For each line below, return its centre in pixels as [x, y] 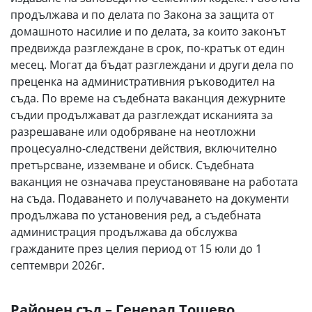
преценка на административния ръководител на [143, 81]
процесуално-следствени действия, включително [144, 148]
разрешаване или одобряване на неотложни [133, 132]
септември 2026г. [57, 265]
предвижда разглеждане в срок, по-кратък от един [148, 48]
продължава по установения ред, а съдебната [136, 215]
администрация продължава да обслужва [124, 232]
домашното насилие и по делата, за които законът [148, 31]
